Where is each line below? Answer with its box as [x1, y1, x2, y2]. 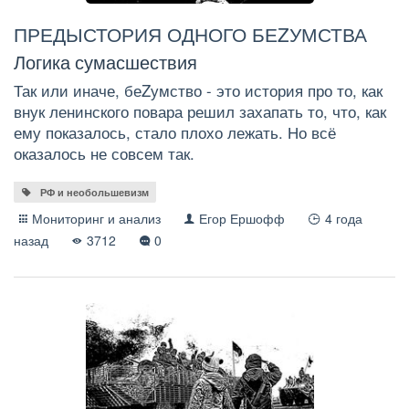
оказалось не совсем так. [14, 142, 194, 164]
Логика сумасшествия [14, 48, 197, 76]
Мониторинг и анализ [32, 208, 162, 227]
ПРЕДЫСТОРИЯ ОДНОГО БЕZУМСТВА [14, 19, 367, 47]
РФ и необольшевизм [39, 184, 149, 199]
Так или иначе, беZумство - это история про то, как [14, 79, 383, 101]
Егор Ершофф [199, 208, 286, 227]
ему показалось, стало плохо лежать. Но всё [14, 121, 336, 143]
